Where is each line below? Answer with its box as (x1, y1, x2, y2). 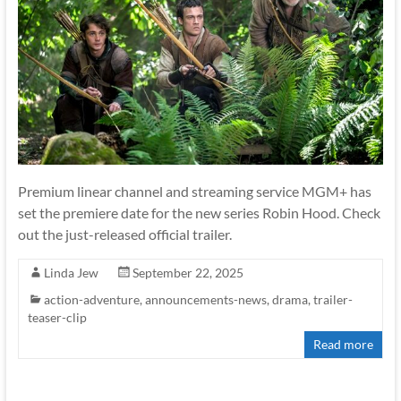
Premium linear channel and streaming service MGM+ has (17, 183, 371, 200)
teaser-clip (27, 310, 87, 326)
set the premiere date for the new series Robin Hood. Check (17, 204, 380, 222)
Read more (313, 337, 374, 353)
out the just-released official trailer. (17, 226, 232, 243)
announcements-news (144, 292, 267, 308)
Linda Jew (43, 265, 98, 281)
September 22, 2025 (132, 265, 243, 281)
